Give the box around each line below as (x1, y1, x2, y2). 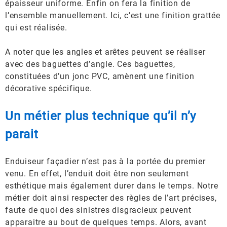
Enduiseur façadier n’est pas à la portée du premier (5, 157, 206, 166)
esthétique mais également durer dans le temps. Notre (5, 181, 218, 191)
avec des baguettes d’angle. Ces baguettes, (5, 59, 175, 69)
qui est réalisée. (5, 23, 67, 32)
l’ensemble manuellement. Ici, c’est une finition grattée (5, 11, 220, 20)
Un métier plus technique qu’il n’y (5, 109, 197, 123)
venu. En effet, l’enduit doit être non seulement (5, 169, 189, 178)
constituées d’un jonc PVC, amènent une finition (5, 71, 195, 81)
